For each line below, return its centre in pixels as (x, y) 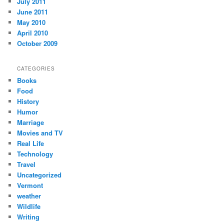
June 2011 (33, 12)
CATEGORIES (36, 68)
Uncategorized (39, 174)
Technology (35, 153)
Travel (26, 164)
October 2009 (37, 43)
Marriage (31, 122)
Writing (28, 216)
